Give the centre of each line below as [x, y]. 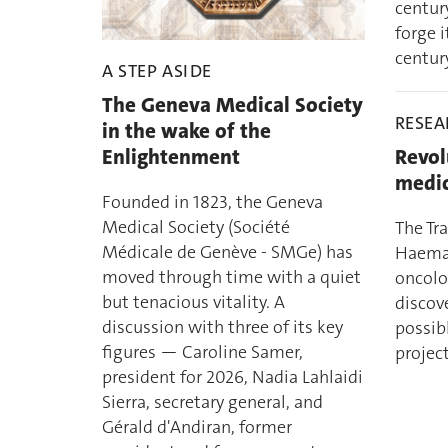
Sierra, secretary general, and [212, 402]
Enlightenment [171, 157]
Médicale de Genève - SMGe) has [227, 252]
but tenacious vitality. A [193, 302]
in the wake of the [186, 131]
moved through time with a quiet [231, 277]
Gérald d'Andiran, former [197, 427]
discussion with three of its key [222, 327]
